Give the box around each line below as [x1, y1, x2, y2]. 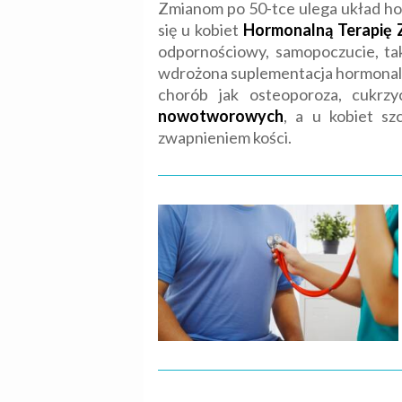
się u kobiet [158, 20, 243, 40]
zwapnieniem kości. [158, 127, 292, 148]
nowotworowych [158, 106, 284, 127]
